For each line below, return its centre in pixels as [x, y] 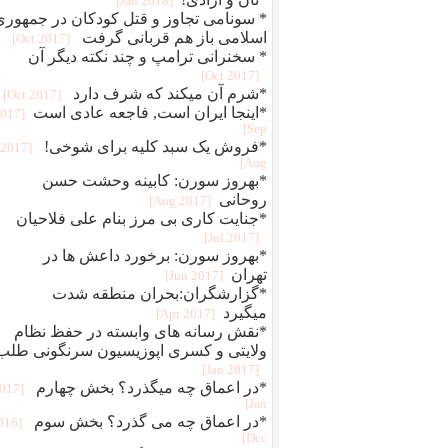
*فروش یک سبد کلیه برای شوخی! [149, 146]
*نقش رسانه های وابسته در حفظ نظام [140, 331]
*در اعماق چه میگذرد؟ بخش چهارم [145, 387]
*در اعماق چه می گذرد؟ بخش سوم [144, 421]
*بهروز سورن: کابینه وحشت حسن [154, 180]
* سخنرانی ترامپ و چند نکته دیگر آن [147, 56]
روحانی [239, 199]
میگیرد [241, 312]
